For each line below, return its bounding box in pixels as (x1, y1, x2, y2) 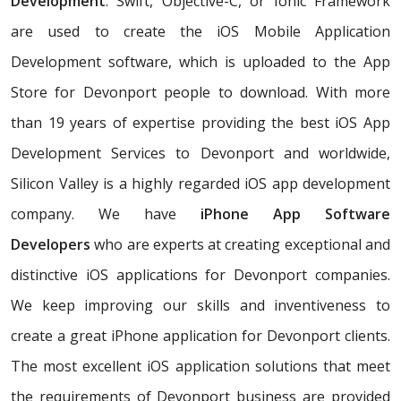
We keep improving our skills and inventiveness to (11, 295, 390, 316)
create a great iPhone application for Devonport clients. (11, 326, 390, 346)
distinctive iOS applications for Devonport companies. (11, 265, 390, 286)
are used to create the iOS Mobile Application (11, 21, 390, 42)
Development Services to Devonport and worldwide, (11, 143, 390, 164)
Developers (11, 235, 90, 255)
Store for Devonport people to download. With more (11, 82, 390, 103)
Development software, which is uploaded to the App (11, 52, 390, 73)
